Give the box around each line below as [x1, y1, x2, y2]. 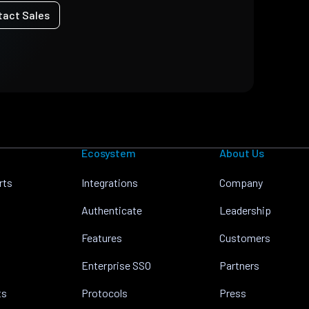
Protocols [81, 286, 128, 299]
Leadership [219, 203, 271, 217]
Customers [219, 231, 270, 244]
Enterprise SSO [81, 259, 151, 272]
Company [219, 176, 263, 189]
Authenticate [81, 203, 142, 217]
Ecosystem [81, 146, 136, 159]
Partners [219, 259, 259, 272]
